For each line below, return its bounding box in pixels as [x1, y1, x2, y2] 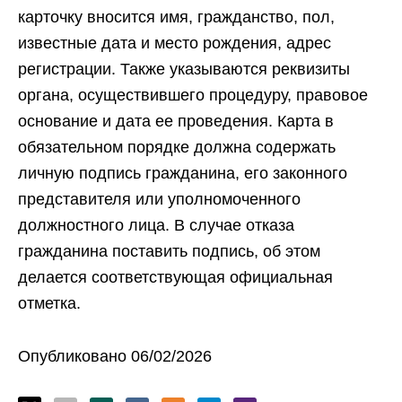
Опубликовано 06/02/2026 [18, 347, 212, 366]
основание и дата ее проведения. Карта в [18, 112, 334, 131]
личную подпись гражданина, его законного [18, 164, 347, 183]
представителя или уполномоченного [18, 190, 301, 209]
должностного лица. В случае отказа [18, 216, 294, 235]
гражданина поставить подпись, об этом [18, 242, 320, 261]
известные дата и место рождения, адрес [18, 34, 331, 53]
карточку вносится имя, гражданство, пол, [18, 8, 335, 27]
